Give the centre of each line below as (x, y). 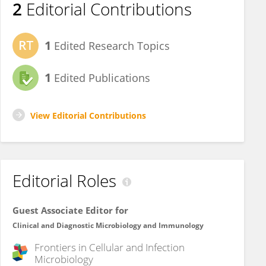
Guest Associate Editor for (70, 210)
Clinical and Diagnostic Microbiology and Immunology (108, 225)
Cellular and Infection (137, 247)
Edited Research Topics (110, 46)
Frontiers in (62, 247)
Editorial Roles (64, 180)
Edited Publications (101, 78)
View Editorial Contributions (88, 115)
